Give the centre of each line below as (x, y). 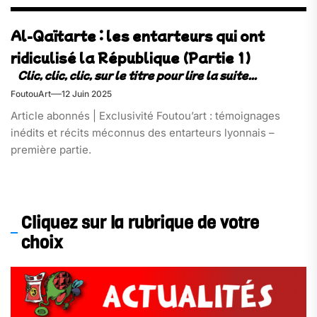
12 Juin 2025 (87, 93)
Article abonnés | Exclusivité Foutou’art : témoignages (145, 115)
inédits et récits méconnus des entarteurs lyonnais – (143, 132)
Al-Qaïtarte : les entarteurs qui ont (138, 35)
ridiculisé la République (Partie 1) (131, 57)
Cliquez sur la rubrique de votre (140, 223)
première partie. (51, 149)
